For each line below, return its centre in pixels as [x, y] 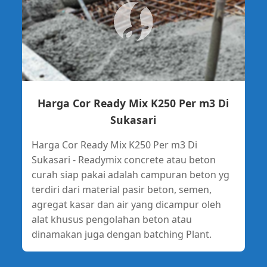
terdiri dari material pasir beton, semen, [121, 190]
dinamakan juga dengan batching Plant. [121, 235]
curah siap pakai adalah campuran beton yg [130, 175]
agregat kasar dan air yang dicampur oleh [126, 205]
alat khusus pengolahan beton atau [111, 220]
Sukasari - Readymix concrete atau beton [123, 160]
